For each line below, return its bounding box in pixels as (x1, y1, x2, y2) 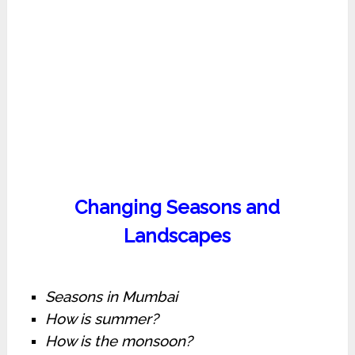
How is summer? (44, 310, 158, 328)
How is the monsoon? (44, 332, 193, 350)
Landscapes (124, 224, 231, 248)
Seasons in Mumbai (44, 288, 177, 306)
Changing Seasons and (74, 196, 281, 219)
